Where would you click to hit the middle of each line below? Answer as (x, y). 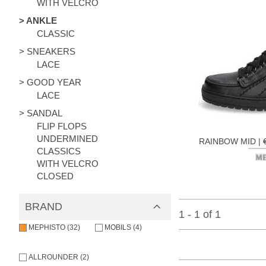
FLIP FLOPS (62, 126)
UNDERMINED (67, 139)
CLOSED (55, 176)
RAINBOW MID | (231, 141)
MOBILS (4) (123, 227)
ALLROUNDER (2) (59, 257)
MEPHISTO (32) (54, 227)
